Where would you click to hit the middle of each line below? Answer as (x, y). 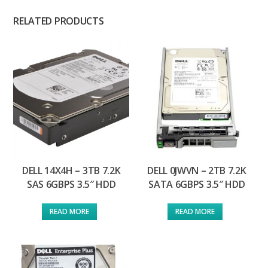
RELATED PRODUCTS (59, 21)
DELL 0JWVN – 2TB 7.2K (197, 171)
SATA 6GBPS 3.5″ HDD (197, 185)
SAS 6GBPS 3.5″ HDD (71, 185)
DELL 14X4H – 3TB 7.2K (71, 171)
